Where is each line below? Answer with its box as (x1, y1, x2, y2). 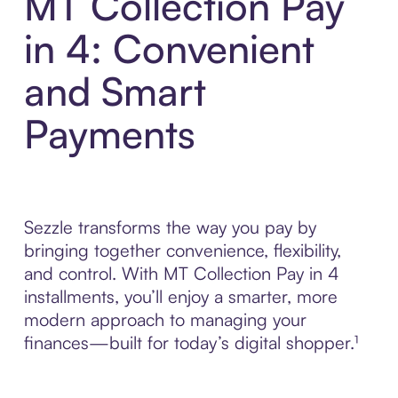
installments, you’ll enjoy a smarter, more (23, 285, 338, 308)
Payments (23, 109, 195, 159)
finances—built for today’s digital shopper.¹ (23, 331, 358, 354)
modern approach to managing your (23, 308, 306, 331)
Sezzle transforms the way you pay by (23, 216, 316, 239)
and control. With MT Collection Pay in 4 (23, 262, 339, 285)
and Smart (23, 67, 206, 116)
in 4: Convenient (23, 24, 314, 74)
